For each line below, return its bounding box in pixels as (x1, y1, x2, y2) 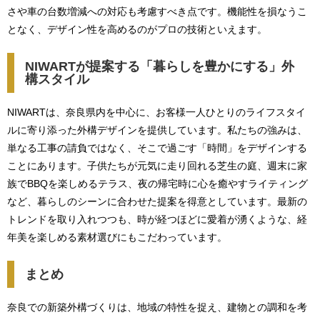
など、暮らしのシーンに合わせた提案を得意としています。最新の (7, 196, 307, 207)
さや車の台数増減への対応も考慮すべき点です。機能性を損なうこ (7, 6, 307, 17)
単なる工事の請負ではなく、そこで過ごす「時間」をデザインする (7, 142, 307, 154)
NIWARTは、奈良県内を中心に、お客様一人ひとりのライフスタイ (7, 106, 306, 118)
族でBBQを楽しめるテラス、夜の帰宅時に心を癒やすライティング (7, 178, 308, 189)
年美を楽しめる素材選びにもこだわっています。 (7, 231, 227, 243)
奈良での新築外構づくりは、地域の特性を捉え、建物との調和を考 (7, 301, 307, 313)
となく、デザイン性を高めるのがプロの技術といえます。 (7, 24, 267, 35)
